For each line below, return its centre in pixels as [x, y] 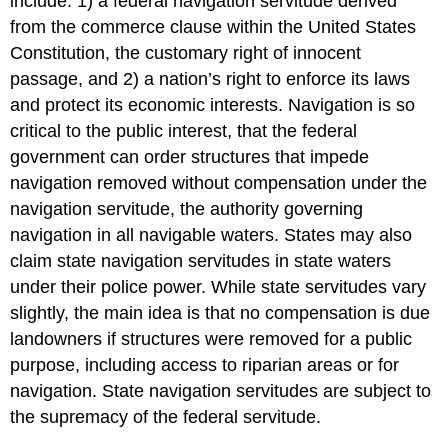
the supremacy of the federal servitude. [166, 417]
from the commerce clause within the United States [213, 27]
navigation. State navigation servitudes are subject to [221, 391]
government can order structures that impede [190, 157]
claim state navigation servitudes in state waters [201, 261]
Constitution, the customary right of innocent [186, 53]
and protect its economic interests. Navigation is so [213, 105]
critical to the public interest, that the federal [184, 131]
